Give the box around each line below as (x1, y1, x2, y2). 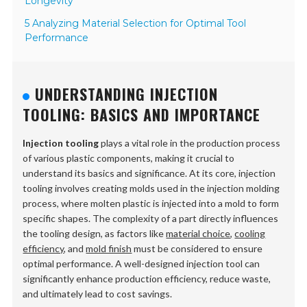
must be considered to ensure (132, 243, 263, 255)
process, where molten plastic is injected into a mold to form (23, 197, 280, 210)
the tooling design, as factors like (23, 228, 167, 240)
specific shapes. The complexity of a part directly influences (23, 212, 279, 225)
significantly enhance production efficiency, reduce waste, (23, 273, 271, 285)
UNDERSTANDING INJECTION (35, 83, 219, 106)
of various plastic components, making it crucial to (23, 152, 235, 164)
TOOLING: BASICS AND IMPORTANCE (23, 103, 261, 126)
